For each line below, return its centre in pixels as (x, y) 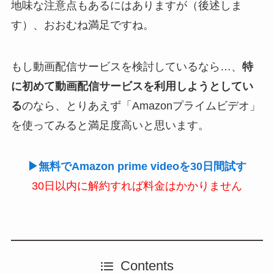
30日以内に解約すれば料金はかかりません (137, 186)
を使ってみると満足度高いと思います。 (110, 125)
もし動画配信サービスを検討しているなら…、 (126, 66)
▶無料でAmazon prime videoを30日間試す (137, 167)
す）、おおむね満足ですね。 (82, 25)
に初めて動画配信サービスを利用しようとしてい (132, 86)
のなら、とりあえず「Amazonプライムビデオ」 (141, 106)
